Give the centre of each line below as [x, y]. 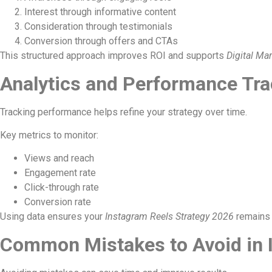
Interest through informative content [100, 12]
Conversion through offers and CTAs [101, 41]
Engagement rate [60, 173]
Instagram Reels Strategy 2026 [169, 217]
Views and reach [59, 158]
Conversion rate [58, 202]
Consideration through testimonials [98, 27]
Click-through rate [62, 188]
